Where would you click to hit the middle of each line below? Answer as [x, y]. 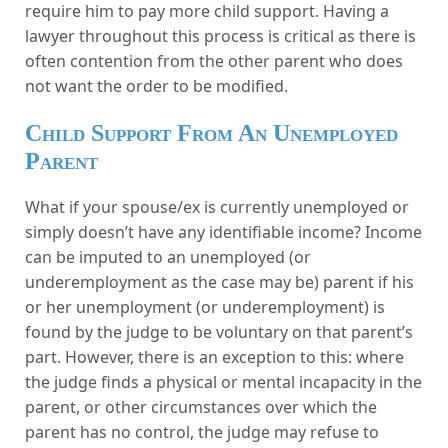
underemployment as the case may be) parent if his [219, 281]
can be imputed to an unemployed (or [168, 256]
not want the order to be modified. [156, 85]
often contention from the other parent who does [214, 60]
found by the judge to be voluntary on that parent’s [219, 331]
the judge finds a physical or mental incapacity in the [223, 381]
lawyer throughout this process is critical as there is [220, 35]
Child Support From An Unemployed [211, 132]
